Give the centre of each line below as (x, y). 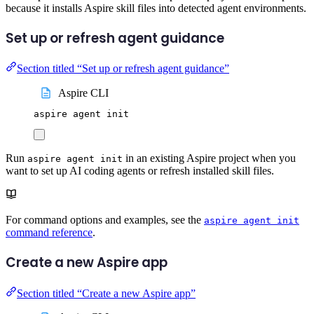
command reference (49, 233)
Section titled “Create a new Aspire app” (106, 293)
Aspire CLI (84, 93)
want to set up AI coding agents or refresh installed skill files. (140, 171)
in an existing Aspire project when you (209, 158)
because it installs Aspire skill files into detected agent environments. (156, 8)
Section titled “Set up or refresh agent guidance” (123, 69)
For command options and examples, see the (105, 220)
